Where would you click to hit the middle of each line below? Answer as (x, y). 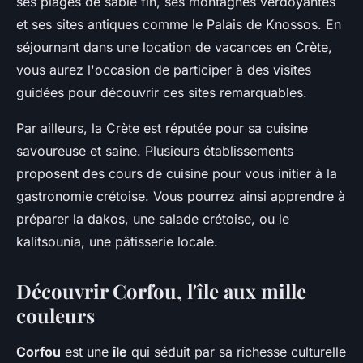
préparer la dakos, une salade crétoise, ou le (153, 218)
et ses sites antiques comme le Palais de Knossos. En (179, 24)
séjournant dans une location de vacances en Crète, (174, 47)
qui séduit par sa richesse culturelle (237, 351)
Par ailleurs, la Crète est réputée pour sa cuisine (162, 128)
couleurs (56, 315)
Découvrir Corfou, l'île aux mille (161, 290)
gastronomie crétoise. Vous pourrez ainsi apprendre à (181, 196)
